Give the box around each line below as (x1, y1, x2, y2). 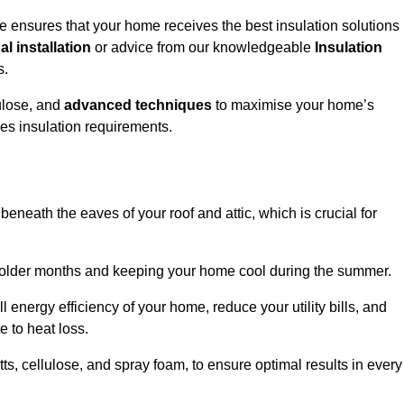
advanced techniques (64, 97, 212, 114)
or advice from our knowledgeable (91, 40, 315, 56)
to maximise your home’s (212, 97, 374, 114)
